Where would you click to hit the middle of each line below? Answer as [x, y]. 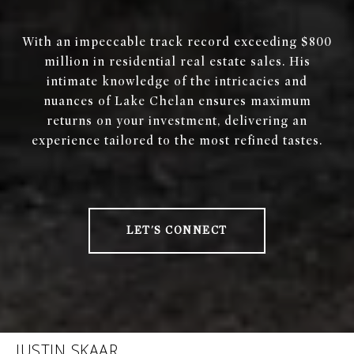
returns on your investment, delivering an [177, 121]
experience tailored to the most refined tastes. [177, 141]
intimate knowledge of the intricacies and [177, 82]
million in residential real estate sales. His [177, 62]
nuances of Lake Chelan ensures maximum [177, 102]
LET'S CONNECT [177, 231]
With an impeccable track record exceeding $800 [177, 42]
